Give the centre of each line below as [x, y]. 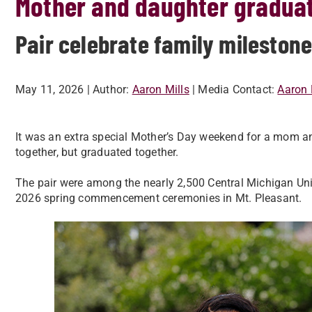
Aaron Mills [161, 89]
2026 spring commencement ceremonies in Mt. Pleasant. [159, 198]
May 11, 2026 [50, 89]
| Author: [108, 89]
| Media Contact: [234, 89]
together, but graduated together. [97, 152]
